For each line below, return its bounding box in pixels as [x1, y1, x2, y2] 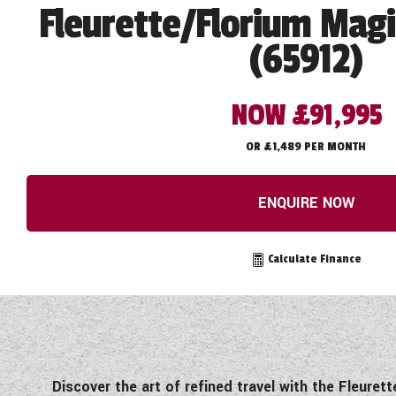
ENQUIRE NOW [257, 192, 354, 213]
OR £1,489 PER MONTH [246, 138, 366, 154]
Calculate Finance [264, 251, 362, 266]
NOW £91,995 [230, 97, 382, 133]
